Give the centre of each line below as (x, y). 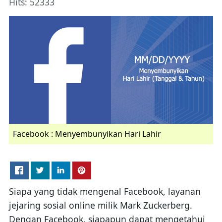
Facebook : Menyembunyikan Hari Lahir (87, 134)
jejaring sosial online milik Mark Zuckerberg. (100, 205)
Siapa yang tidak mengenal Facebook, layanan (105, 191)
